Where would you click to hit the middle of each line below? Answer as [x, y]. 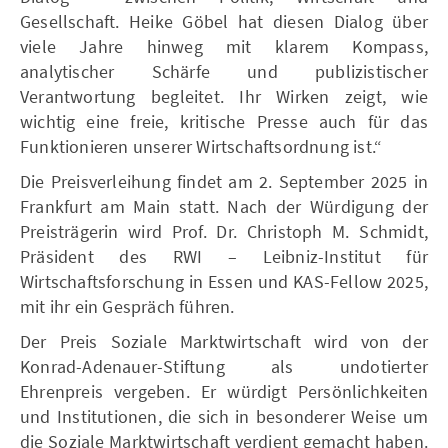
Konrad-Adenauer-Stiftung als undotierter [224, 366]
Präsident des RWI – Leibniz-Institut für [224, 256]
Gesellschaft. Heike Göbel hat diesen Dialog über [224, 21]
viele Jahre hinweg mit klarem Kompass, [224, 46]
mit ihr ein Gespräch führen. [127, 306]
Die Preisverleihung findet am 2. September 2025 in [224, 181]
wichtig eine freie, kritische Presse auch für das [224, 121]
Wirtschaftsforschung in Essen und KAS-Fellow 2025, [224, 281]
